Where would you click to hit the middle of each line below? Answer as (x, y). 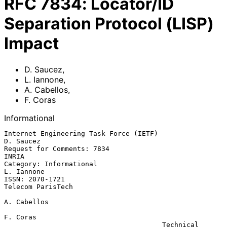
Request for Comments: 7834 (57, 148)
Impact (31, 44)
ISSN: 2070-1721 (34, 179)
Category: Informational (51, 164)
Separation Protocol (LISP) (109, 24)
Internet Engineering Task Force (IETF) (81, 133)
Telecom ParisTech (39, 186)
